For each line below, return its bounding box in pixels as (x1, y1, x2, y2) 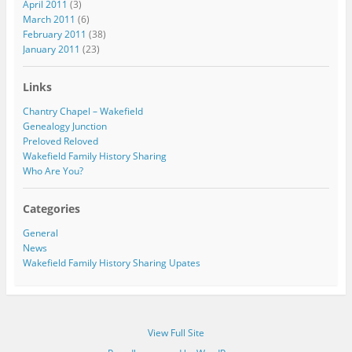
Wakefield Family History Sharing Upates (22, 256, 200, 270)
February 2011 (22, 27, 86, 41)
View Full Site (148, 326, 204, 340)
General (22, 226, 58, 240)
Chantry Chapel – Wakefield (22, 104, 143, 119)
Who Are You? (22, 164, 83, 178)
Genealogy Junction (22, 119, 107, 134)
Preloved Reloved (22, 134, 98, 148)
